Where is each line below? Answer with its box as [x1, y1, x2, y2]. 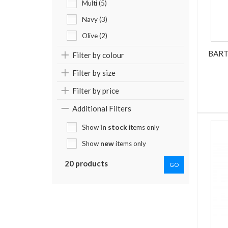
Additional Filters [72, 104, 131, 113]
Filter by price [72, 86, 119, 96]
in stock [100, 123, 127, 132]
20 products [65, 159, 108, 168]
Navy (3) [82, 15, 107, 24]
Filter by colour [72, 50, 124, 60]
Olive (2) [82, 32, 107, 40]
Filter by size [72, 68, 116, 78]
